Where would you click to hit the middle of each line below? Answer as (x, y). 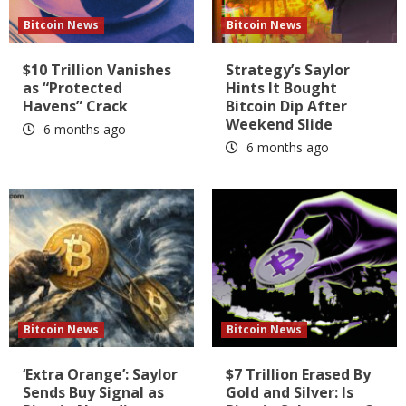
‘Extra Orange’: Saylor (100, 374)
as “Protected (72, 87)
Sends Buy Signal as (93, 392)
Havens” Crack (75, 106)
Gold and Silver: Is (290, 392)
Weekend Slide (279, 124)
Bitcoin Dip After (286, 106)
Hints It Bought (281, 87)
